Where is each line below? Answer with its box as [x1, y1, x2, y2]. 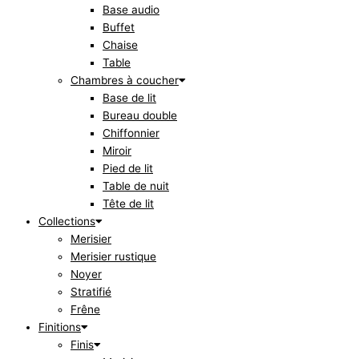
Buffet [103, 21, 135, 34]
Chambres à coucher [71, 74, 179, 87]
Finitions [38, 321, 81, 334]
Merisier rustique [71, 250, 156, 264]
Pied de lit [103, 162, 153, 175]
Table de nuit [103, 179, 169, 193]
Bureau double [103, 109, 177, 123]
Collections [38, 215, 95, 228]
